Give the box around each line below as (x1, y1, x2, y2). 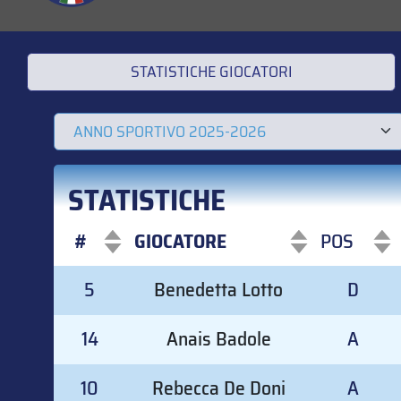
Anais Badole (166, 323, 271, 355)
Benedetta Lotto (154, 274, 283, 306)
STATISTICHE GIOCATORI (130, 59, 293, 85)
